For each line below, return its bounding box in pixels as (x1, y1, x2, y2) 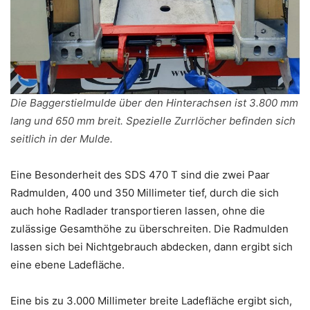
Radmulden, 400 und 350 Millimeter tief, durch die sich (10, 185, 279, 199)
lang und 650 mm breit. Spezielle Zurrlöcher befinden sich (10, 113, 295, 127)
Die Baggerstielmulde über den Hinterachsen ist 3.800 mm (10, 95, 298, 109)
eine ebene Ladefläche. (10, 257, 125, 271)
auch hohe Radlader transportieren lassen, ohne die (10, 203, 265, 217)
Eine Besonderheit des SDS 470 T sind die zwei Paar (10, 167, 270, 181)
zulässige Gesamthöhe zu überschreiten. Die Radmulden (10, 221, 289, 235)
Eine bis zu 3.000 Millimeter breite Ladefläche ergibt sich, (10, 293, 292, 307)
